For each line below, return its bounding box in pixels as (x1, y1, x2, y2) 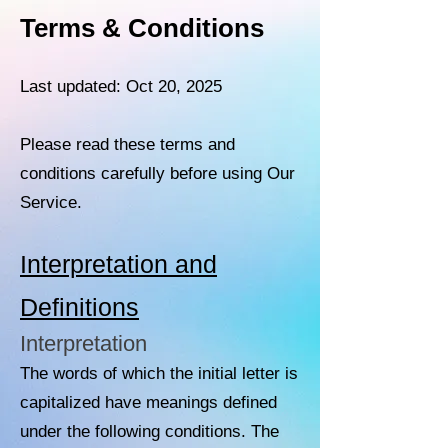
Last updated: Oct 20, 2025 (20, 77, 222, 96)
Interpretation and (20, 250, 217, 278)
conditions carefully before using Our (20, 164, 295, 183)
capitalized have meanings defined (20, 393, 277, 412)
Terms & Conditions (20, 13, 271, 43)
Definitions (20, 293, 139, 321)
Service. (20, 193, 82, 212)
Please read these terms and (20, 135, 235, 154)
